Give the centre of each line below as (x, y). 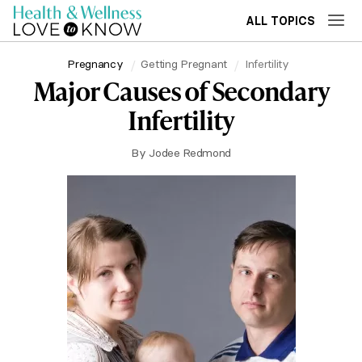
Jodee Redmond (190, 153)
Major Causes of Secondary (181, 91)
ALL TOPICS (280, 21)
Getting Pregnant (184, 63)
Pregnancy (95, 63)
